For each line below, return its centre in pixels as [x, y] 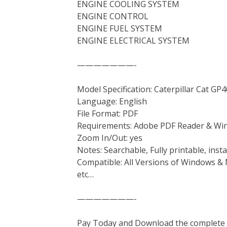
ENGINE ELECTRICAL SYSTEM [133, 40]
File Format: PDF [107, 113]
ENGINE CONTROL [113, 16]
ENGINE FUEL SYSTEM [120, 28]
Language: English [112, 101]
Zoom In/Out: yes [110, 138]
